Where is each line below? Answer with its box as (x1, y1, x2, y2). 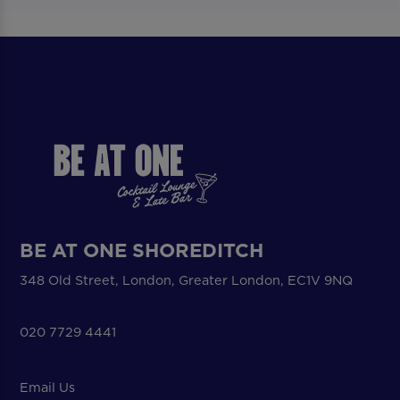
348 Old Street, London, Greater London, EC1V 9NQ (20, 271, 354, 289)
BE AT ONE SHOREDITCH (20, 237, 264, 264)
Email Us (20, 379, 76, 397)
